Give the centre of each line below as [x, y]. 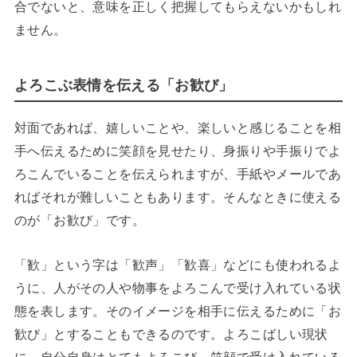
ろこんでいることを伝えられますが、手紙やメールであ [178, 174]
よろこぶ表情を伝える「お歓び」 [124, 86]
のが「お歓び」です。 [80, 220]
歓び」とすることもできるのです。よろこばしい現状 [171, 333]
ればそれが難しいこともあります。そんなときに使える [178, 197]
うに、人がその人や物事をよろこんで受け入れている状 [178, 287]
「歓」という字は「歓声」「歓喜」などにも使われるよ [178, 264]
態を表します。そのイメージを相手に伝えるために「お [178, 310]
